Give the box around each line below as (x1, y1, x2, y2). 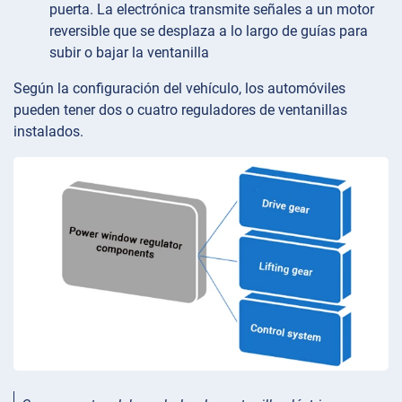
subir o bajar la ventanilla (49, 43, 209, 61)
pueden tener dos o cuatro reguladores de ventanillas (13, 100, 347, 118)
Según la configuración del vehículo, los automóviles (13, 79, 345, 97)
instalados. (13, 122, 83, 140)
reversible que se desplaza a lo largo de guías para (49, 22, 368, 39)
